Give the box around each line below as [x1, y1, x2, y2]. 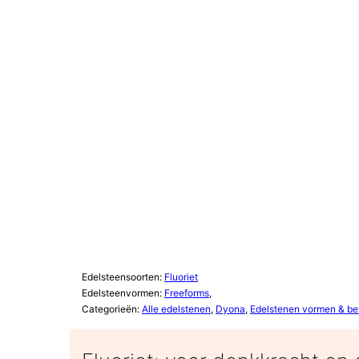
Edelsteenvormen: [82, 287, 164, 300]
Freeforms [164, 287, 209, 300]
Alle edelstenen [142, 303, 211, 316]
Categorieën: [82, 303, 142, 316]
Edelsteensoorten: [82, 271, 164, 284]
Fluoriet [164, 271, 198, 284]
